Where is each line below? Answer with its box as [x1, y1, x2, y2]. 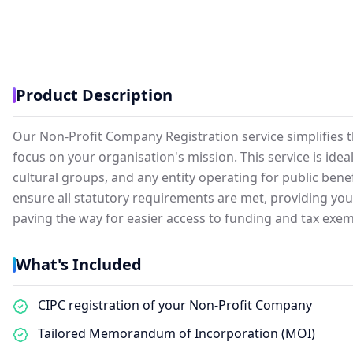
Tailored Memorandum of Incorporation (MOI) [38, 325, 315, 342]
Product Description [16, 84, 173, 106]
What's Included [16, 254, 142, 275]
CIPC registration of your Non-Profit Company [38, 296, 312, 314]
